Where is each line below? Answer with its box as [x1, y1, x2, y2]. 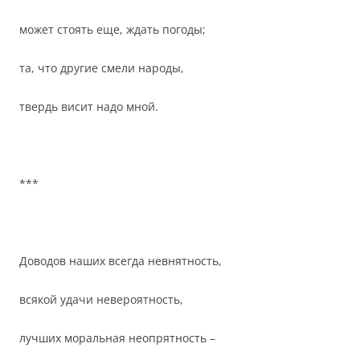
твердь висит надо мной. [19, 99, 158, 114]
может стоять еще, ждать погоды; [19, 22, 206, 37]
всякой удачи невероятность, [19, 292, 183, 307]
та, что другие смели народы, [19, 60, 184, 76]
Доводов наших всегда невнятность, [19, 253, 222, 268]
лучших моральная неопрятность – [19, 330, 215, 346]
